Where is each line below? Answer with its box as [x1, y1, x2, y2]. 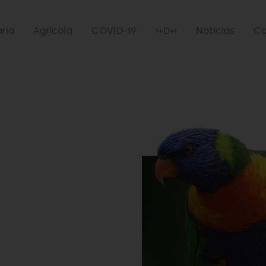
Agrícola [33, 25, 72, 36]
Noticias [196, 25, 235, 36]
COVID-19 [91, 25, 137, 36]
